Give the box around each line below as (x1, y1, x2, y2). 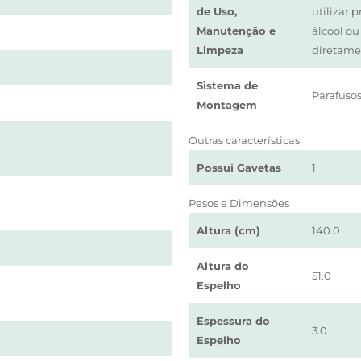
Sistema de (196, 79, 258, 92)
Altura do (196, 259, 249, 272)
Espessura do (196, 314, 270, 327)
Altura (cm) (196, 224, 260, 237)
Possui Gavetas (196, 161, 281, 174)
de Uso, (196, 5, 237, 18)
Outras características (188, 134, 300, 147)
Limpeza (196, 44, 243, 56)
